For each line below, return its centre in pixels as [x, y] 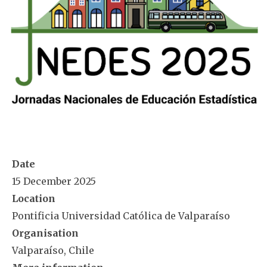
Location [34, 198]
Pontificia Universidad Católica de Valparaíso [121, 216]
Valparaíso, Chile [53, 250]
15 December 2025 [54, 181]
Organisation [45, 233]
